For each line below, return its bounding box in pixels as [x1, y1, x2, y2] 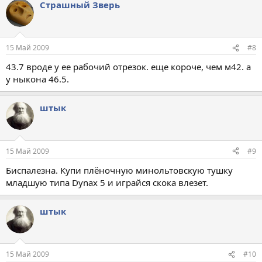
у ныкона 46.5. [6, 73, 69, 85]
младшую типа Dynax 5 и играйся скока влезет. [6, 176, 208, 188]
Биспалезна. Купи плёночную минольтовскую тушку [6, 164, 233, 176]
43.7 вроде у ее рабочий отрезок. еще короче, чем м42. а [6, 61, 251, 73]
